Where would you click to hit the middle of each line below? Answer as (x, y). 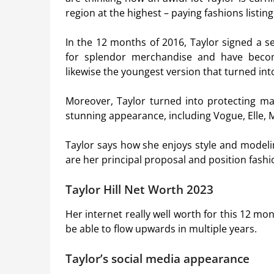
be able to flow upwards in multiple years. (161, 229)
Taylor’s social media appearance (157, 259)
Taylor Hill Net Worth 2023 (139, 190)
